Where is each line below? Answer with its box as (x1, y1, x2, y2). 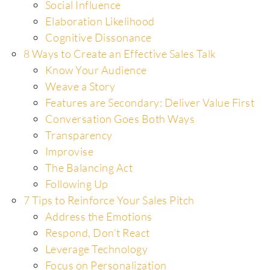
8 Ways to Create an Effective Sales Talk (23, 46, 216, 60)
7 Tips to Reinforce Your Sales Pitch (23, 193, 195, 207)
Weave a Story (45, 79, 115, 93)
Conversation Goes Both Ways (45, 111, 195, 125)
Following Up (45, 177, 108, 190)
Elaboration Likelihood (45, 14, 155, 28)
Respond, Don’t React (45, 225, 150, 239)
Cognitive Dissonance (45, 30, 152, 44)
